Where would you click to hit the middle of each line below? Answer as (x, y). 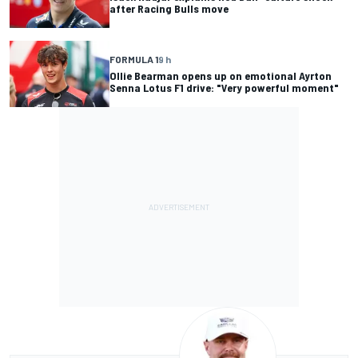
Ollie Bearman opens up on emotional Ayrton (221, 76)
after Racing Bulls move (169, 9)
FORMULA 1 (134, 60)
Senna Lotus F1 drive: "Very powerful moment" (224, 88)
